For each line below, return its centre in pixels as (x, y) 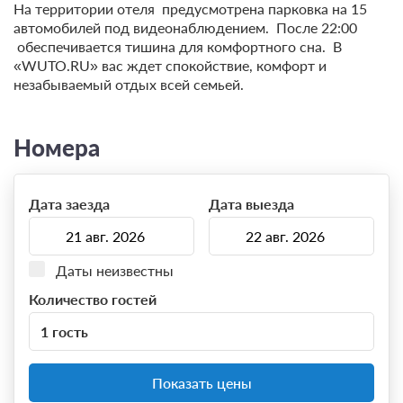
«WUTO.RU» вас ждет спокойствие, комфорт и (170, 65)
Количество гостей (93, 300)
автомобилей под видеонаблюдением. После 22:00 (185, 27)
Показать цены (201, 383)
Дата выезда (251, 204)
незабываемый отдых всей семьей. (129, 84)
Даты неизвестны (115, 271)
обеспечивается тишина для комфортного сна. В (178, 46)
